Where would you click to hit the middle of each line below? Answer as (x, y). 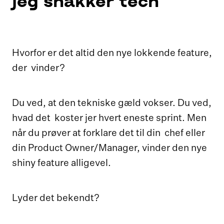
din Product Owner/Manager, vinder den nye (109, 148)
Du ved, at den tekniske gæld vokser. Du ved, (112, 103)
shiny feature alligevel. (63, 163)
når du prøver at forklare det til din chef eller (108, 133)
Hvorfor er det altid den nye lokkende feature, (112, 53)
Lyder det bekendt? (56, 198)
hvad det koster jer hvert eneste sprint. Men (109, 118)
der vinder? (38, 68)
